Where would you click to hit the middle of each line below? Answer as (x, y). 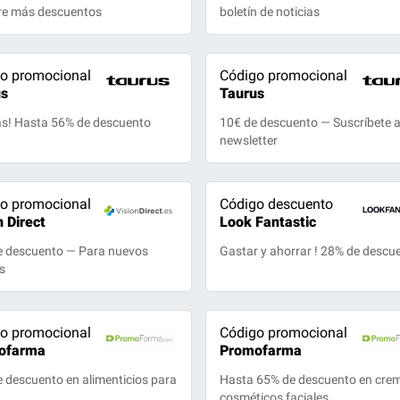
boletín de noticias (269, 12)
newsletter (248, 140)
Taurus (242, 93)
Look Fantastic (267, 222)
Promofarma (260, 350)
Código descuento (276, 204)
